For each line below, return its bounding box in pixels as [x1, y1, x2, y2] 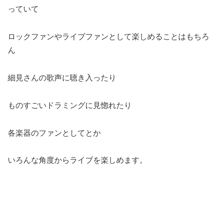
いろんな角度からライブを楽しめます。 [8, 156, 147, 165]
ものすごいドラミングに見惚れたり [8, 101, 132, 109]
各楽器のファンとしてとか [8, 128, 101, 137]
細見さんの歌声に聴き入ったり [8, 73, 116, 82]
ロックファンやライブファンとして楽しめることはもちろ [8, 32, 209, 41]
